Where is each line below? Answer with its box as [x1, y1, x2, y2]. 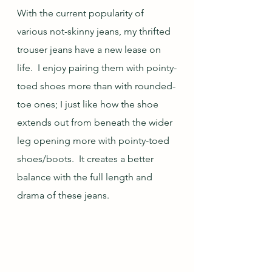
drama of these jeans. [17, 189, 109, 201]
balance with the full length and [17, 171, 155, 183]
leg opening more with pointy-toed [17, 135, 172, 146]
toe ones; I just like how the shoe [17, 98, 161, 110]
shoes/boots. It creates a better [17, 153, 156, 165]
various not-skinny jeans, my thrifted [17, 25, 173, 37]
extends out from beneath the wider [17, 117, 175, 128]
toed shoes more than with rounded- [17, 80, 175, 92]
